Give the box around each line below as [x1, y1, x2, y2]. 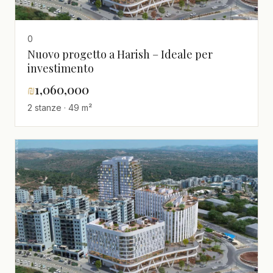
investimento [27, 60, 94, 76]
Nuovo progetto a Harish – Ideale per [27, 46, 213, 62]
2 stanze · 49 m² [27, 102, 92, 113]
